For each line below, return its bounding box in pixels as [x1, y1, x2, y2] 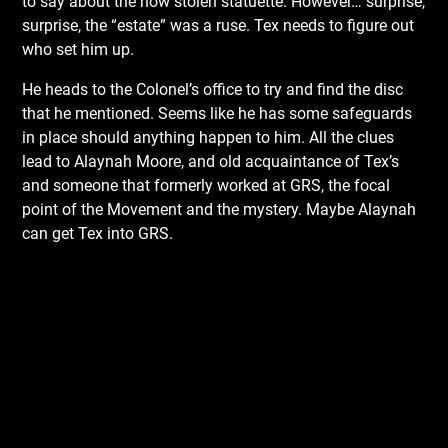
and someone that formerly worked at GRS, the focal [22, 176, 391, 195]
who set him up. [22, 40, 135, 59]
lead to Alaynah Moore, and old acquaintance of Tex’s [22, 152, 400, 171]
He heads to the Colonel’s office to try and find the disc [22, 80, 404, 99]
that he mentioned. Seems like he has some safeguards [22, 104, 413, 123]
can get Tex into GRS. [22, 224, 174, 243]
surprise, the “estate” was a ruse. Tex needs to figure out [22, 16, 415, 35]
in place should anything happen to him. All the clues [22, 128, 395, 147]
